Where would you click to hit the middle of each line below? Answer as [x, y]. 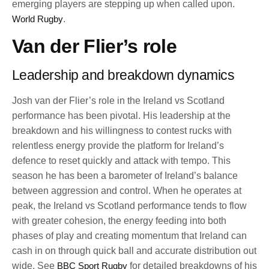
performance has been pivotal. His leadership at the [121, 116]
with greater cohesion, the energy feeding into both [119, 221]
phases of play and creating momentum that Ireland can [129, 236]
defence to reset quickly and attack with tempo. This [121, 161]
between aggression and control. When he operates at [127, 191]
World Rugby [38, 19]
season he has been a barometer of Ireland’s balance [125, 176]
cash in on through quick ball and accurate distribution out [134, 251]
